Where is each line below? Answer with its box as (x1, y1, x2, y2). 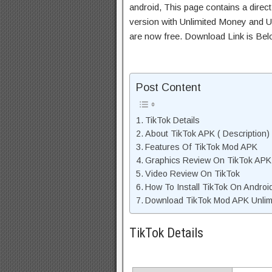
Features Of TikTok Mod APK (144, 142, 257, 152)
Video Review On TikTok (144, 169, 240, 179)
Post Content (136, 81, 201, 94)
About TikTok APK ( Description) (144, 129, 270, 139)
